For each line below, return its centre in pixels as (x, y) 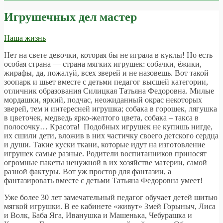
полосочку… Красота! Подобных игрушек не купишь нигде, (108, 126)
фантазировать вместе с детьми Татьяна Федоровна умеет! (103, 180)
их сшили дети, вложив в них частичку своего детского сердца (111, 135)
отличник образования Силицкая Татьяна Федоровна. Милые (109, 91)
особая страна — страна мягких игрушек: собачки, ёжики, (103, 64)
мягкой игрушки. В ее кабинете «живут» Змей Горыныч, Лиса (110, 206)
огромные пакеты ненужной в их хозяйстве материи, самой (106, 162)
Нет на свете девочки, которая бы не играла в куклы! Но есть (108, 55)
